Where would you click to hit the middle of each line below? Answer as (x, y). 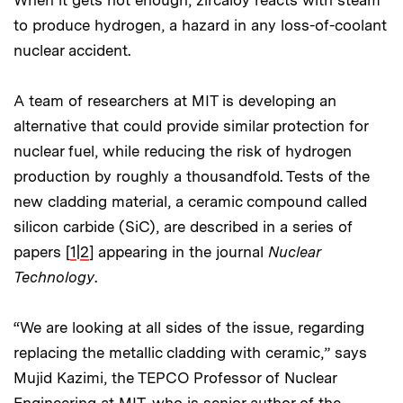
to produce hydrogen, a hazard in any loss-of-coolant (200, 26)
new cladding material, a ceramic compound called (190, 202)
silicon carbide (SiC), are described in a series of (183, 227)
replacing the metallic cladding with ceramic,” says (190, 353)
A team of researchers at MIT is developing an (175, 101)
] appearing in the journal (179, 252)
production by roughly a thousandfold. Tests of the (192, 177)
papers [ (42, 252)
